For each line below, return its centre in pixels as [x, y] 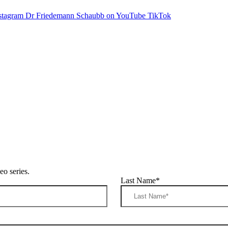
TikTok [159, 15]
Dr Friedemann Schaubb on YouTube [85, 15]
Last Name [138, 181]
